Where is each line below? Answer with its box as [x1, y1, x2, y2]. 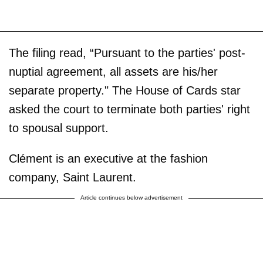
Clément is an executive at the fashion [9, 151, 208, 165]
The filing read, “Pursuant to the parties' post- [9, 46, 245, 59]
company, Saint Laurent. [9, 170, 136, 184]
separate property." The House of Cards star [9, 83, 241, 97]
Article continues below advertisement [80, 194, 183, 201]
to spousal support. [9, 121, 109, 134]
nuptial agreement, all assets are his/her [9, 65, 218, 78]
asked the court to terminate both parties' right [9, 102, 250, 116]
